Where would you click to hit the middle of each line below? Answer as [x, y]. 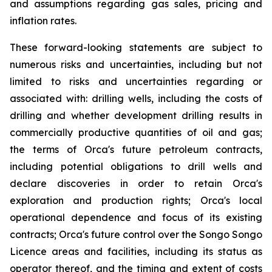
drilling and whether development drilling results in [136, 115]
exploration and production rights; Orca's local [136, 200]
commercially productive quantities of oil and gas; [136, 132]
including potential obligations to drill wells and [136, 166]
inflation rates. [43, 20]
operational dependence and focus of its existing [136, 217]
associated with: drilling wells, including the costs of [136, 98]
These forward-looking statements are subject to [136, 47]
